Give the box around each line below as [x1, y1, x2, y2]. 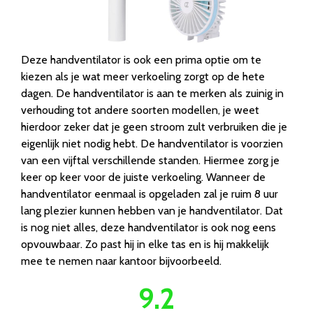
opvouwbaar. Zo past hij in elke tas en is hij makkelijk [21, 237, 269, 251]
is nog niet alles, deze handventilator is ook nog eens [21, 220, 276, 234]
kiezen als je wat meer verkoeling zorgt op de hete [21, 69, 265, 83]
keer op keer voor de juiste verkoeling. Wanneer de [21, 170, 265, 184]
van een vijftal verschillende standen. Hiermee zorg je [21, 153, 279, 167]
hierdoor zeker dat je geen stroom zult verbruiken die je [21, 119, 287, 133]
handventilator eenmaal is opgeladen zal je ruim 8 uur [21, 187, 278, 201]
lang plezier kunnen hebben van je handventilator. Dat [21, 203, 283, 217]
